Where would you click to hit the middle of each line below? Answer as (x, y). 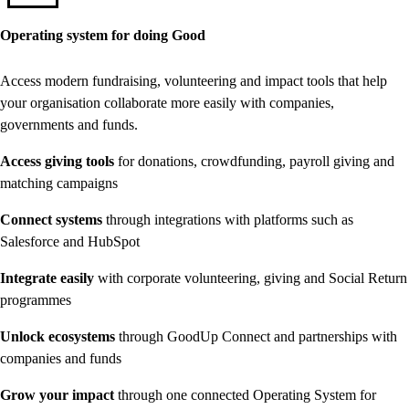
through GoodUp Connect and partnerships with (258, 337)
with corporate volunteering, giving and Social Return (251, 278)
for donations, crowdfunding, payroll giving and (256, 162)
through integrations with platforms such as (230, 220)
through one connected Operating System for (247, 395)
